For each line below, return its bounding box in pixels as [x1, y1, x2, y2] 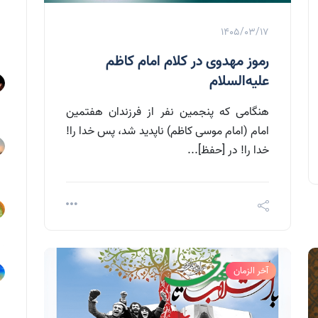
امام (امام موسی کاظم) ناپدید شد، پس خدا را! [66, 122, 269, 141]
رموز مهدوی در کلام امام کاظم [106, 50, 269, 74]
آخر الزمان [234, 263, 268, 279]
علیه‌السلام [209, 70, 269, 94]
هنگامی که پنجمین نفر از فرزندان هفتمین [66, 103, 269, 122]
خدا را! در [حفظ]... [187, 141, 269, 160]
